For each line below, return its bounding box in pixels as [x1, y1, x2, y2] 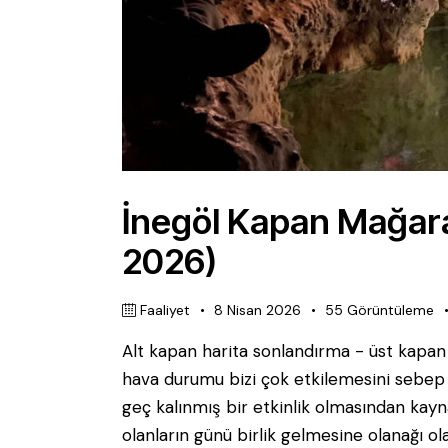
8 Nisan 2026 [214, 300, 302, 319]
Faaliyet [140, 300, 191, 319]
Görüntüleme [347, 300, 435, 319]
